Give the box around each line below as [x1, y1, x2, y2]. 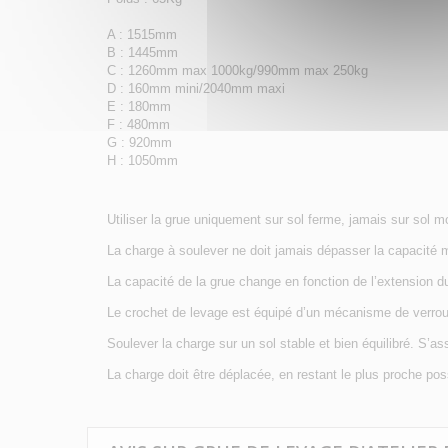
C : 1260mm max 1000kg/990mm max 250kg [107, 63, 368, 79]
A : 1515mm [107, 27, 177, 43]
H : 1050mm [107, 153, 178, 169]
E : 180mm [107, 99, 171, 115]
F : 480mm [107, 117, 170, 133]
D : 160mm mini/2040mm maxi [107, 81, 285, 97]
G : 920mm [107, 135, 172, 151]
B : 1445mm [107, 45, 178, 61]
